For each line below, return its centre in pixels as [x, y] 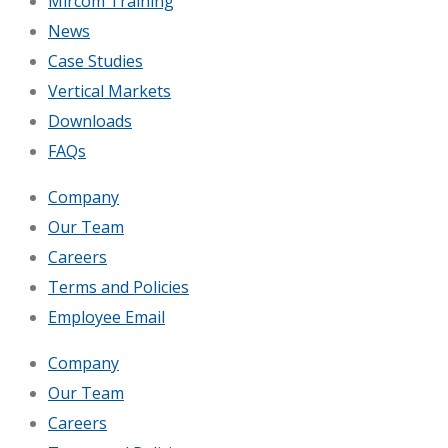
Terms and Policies [118, 287]
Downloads [90, 121]
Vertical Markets [109, 91]
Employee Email [106, 317]
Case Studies [95, 61]
